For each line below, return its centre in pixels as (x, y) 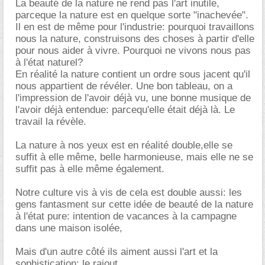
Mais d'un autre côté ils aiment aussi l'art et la (117, 251)
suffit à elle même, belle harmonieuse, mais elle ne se (134, 157)
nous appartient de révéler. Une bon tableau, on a (124, 86)
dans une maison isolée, (69, 228)
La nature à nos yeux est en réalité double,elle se (124, 145)
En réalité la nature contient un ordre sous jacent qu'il (133, 74)
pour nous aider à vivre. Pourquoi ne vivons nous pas (133, 50)
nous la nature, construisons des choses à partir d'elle (135, 38)
